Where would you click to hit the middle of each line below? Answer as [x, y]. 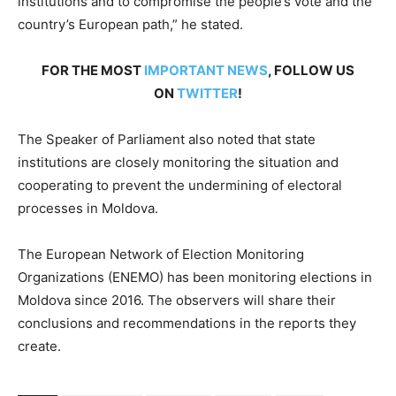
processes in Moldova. [88, 209]
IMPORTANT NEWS [206, 71]
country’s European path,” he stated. [130, 25]
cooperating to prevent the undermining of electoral [180, 186]
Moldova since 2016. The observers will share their [177, 301]
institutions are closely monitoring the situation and [178, 163]
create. [39, 346]
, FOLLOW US [311, 71]
